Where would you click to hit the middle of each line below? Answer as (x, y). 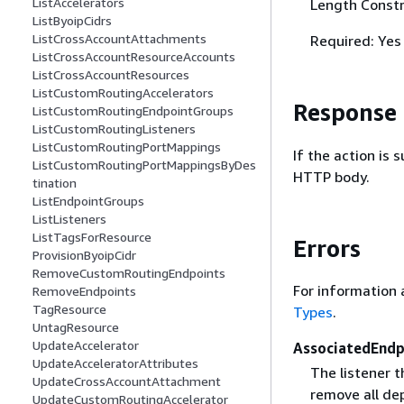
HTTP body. (331, 176)
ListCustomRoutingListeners (114, 129)
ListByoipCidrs (72, 21)
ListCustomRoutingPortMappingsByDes (144, 165)
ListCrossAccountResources (111, 75)
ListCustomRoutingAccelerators (123, 93)
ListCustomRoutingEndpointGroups (133, 111)
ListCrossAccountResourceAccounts (134, 57)
